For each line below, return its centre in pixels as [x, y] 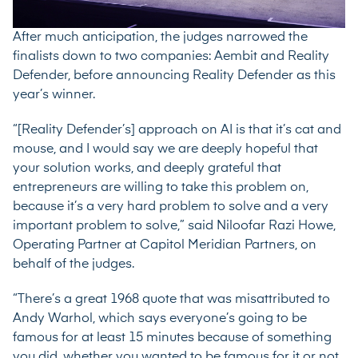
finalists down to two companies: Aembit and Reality [171, 56]
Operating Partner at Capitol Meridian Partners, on [165, 245]
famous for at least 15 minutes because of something [172, 338]
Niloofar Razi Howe [275, 226]
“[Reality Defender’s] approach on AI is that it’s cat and [177, 130]
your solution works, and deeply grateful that [147, 168]
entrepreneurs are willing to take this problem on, [161, 187]
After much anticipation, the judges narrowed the [160, 37]
